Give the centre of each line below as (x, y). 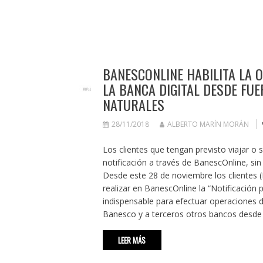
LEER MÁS (132, 240)
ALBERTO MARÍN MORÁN (208, 124)
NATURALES (133, 105)
